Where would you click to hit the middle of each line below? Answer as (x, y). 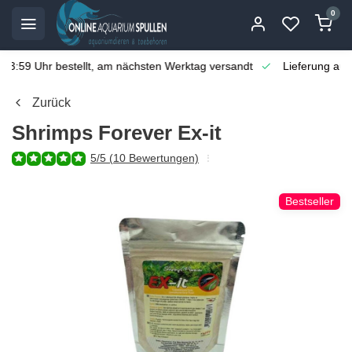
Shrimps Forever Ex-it (117, 133)
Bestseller (310, 202)
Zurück (51, 103)
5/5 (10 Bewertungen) (145, 158)
